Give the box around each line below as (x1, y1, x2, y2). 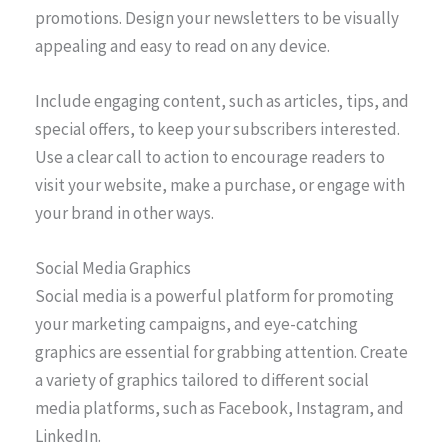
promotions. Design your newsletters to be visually (35, 6, 399, 29)
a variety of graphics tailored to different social (35, 368, 369, 391)
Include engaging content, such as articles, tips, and (35, 89, 409, 112)
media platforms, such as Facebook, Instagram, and (35, 396, 404, 419)
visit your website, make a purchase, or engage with (35, 173, 405, 196)
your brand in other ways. (35, 201, 214, 224)
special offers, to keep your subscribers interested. (35, 117, 400, 140)
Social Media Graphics (35, 256, 191, 279)
